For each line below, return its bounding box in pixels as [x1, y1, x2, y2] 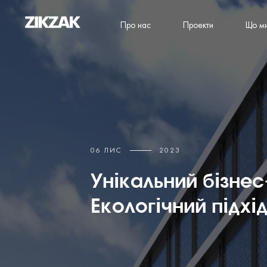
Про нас [120, 21, 151, 30]
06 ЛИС [91, 147, 123, 155]
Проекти [183, 21, 213, 30]
